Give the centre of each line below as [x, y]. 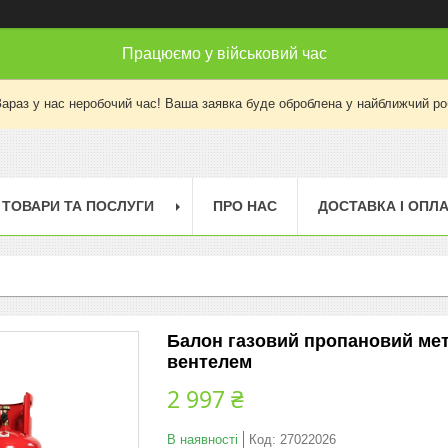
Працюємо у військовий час [224, 53]
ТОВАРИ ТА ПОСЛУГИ [78, 205]
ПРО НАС [245, 205]
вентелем [209, 361]
